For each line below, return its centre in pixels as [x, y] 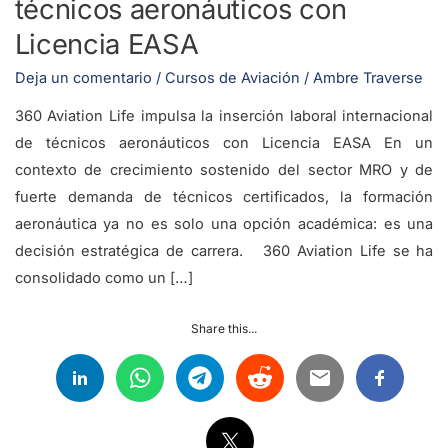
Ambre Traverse [367, 77]
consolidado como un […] [103, 278]
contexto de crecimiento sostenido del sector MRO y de [224, 170]
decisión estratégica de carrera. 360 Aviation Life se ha [224, 251]
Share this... [224, 328]
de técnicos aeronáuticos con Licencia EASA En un [224, 143]
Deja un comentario [83, 77]
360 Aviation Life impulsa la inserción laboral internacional [224, 116]
